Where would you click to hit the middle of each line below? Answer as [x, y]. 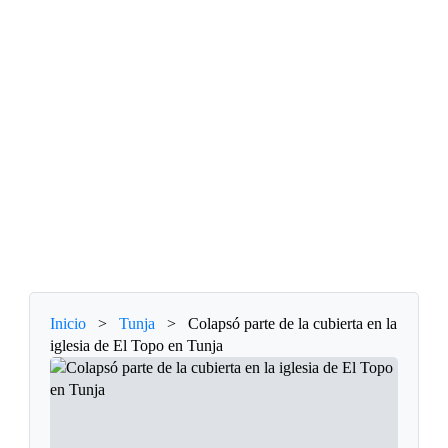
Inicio [68, 324]
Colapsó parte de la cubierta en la [293, 324]
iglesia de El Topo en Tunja [137, 346]
